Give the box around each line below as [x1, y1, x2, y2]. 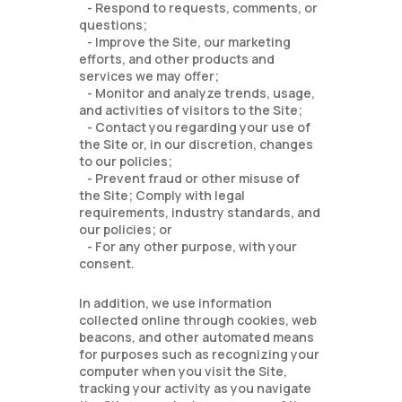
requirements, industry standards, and [79, 204, 321, 221]
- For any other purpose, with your [79, 238, 298, 255]
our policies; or [79, 221, 173, 238]
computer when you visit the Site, [79, 363, 288, 380]
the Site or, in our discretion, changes [79, 135, 314, 153]
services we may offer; [79, 67, 220, 84]
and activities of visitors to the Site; [79, 101, 303, 118]
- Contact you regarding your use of [79, 118, 311, 135]
